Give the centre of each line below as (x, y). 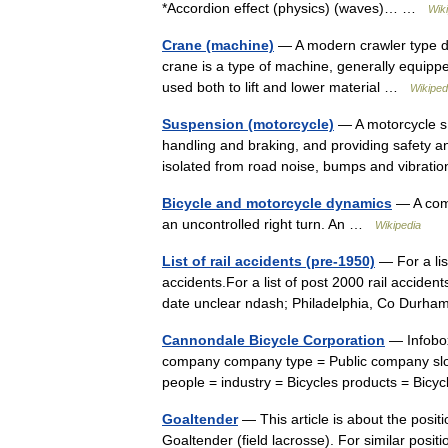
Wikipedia (398, 225)
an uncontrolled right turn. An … (268, 224)
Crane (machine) (218, 45)
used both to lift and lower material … (286, 87)
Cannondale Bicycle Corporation (273, 340)
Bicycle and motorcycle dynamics (277, 203)
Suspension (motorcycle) (248, 124)
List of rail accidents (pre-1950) (268, 261)
